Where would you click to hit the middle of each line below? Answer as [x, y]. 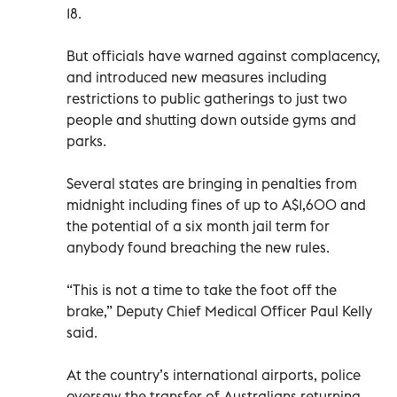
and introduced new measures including [197, 77]
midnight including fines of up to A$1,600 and [216, 204]
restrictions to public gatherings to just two [207, 98]
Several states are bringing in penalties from [212, 183]
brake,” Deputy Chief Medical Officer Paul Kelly [219, 311]
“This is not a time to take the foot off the [202, 289]
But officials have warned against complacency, [223, 55]
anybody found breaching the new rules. [198, 247]
